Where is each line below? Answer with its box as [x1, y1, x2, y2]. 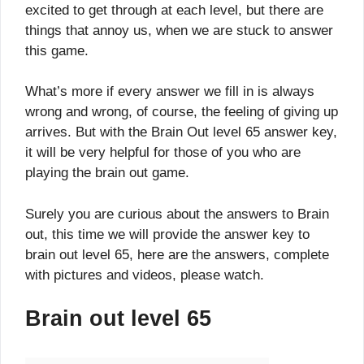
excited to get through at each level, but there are [25, 2, 323, 18]
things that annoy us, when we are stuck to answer [25, 22, 333, 38]
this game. [25, 42, 89, 58]
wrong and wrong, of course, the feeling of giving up [25, 104, 338, 120]
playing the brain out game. [25, 165, 189, 181]
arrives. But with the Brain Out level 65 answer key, [25, 124, 337, 141]
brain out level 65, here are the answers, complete [25, 246, 329, 262]
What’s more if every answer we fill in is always [25, 84, 314, 100]
